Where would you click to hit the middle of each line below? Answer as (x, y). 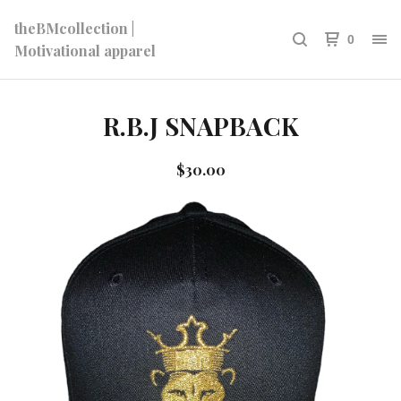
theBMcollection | (74, 28)
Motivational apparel (85, 51)
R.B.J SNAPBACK (200, 126)
